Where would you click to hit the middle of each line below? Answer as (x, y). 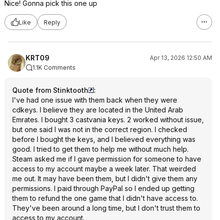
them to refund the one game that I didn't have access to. (105, 198)
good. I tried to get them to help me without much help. (100, 149)
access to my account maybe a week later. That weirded (104, 169)
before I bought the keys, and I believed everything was (104, 139)
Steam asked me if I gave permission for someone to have (107, 159)
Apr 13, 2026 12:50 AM (181, 58)
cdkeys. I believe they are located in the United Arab (98, 110)
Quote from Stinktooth (50, 90)
